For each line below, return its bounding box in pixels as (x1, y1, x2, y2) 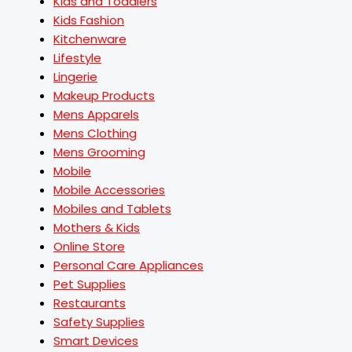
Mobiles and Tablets (53, 200, 171, 217)
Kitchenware (53, 31, 126, 47)
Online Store (53, 238, 125, 255)
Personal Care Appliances (53, 257, 203, 273)
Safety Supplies (53, 313, 145, 330)
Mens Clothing (53, 125, 137, 141)
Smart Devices (53, 332, 138, 349)
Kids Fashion (53, 12, 124, 28)
